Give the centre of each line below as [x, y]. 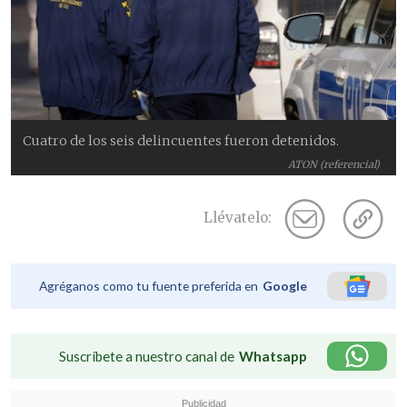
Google [285, 285]
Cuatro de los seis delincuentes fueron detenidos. [181, 140]
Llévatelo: [238, 218]
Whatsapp [273, 356]
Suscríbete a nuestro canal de [147, 356]
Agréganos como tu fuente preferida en [149, 285]
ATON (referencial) [334, 164]
